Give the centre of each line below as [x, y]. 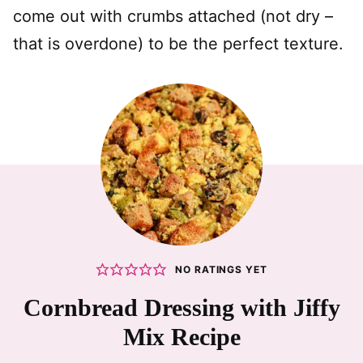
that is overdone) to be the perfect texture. [178, 44]
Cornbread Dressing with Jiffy [181, 308]
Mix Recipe [181, 337]
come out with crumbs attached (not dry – [173, 17]
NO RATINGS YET [221, 269]
